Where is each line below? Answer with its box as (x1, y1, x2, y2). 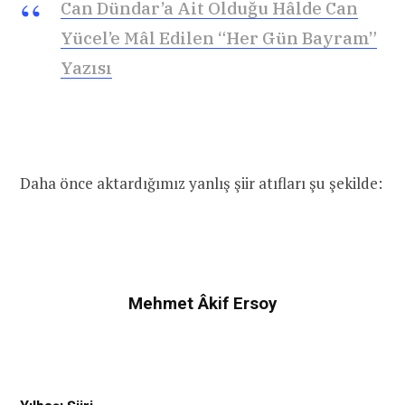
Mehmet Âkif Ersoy (128, 294, 277, 314)
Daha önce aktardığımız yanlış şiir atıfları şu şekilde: (20, 173, 382, 194)
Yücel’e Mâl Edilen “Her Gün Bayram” (61, 27, 377, 49)
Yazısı (61, 57, 112, 79)
